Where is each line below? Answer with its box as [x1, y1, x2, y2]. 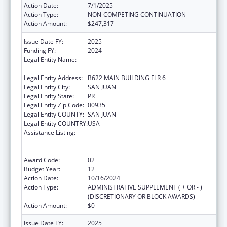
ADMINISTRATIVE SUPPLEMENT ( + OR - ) [88, 182, 202, 192]
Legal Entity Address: [24, 73, 83, 82]
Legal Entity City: [24, 82, 70, 91]
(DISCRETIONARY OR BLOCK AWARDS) [88, 192, 195, 201]
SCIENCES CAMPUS [88, 64, 143, 73]
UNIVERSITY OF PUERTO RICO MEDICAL [88, 55, 198, 64]
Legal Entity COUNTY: [24, 109, 84, 119]
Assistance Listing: [24, 128, 75, 137]
